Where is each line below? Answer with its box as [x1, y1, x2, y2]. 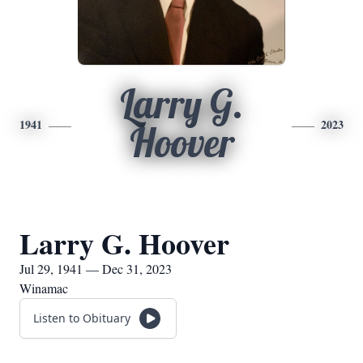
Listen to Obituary [33, 310, 130, 326]
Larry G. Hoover [19, 222, 229, 264]
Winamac [19, 280, 68, 297]
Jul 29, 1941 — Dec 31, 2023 [19, 260, 172, 277]
